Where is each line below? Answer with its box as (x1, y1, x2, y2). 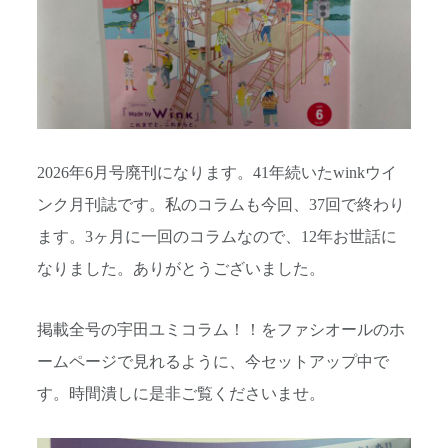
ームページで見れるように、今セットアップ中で (37, 352, 389, 371)
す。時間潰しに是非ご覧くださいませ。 (37, 384, 325, 403)
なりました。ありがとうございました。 (37, 260, 325, 279)
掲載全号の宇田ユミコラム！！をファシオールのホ (37, 320, 405, 339)
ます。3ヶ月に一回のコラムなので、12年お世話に (37, 228, 397, 247)
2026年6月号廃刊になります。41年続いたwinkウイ (37, 164, 397, 183)
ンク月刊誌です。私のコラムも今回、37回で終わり (37, 196, 405, 215)
